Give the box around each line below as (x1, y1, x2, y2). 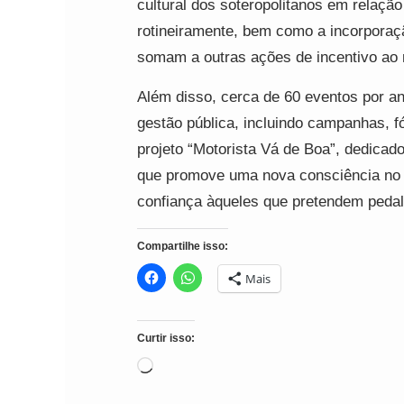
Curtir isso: (137, 332, 195, 344)
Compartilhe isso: (137, 240, 228, 252)
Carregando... (152, 359, 244, 376)
